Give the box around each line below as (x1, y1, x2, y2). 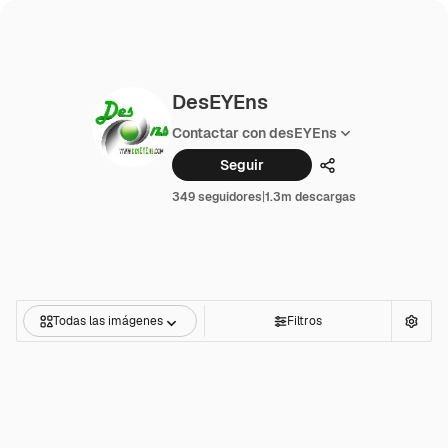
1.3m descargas (265, 188, 356, 205)
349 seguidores (172, 188, 262, 205)
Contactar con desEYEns (172, 124, 337, 142)
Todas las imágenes (53, 312, 164, 329)
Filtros (286, 312, 322, 329)
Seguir (220, 156, 264, 174)
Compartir (326, 162, 397, 182)
